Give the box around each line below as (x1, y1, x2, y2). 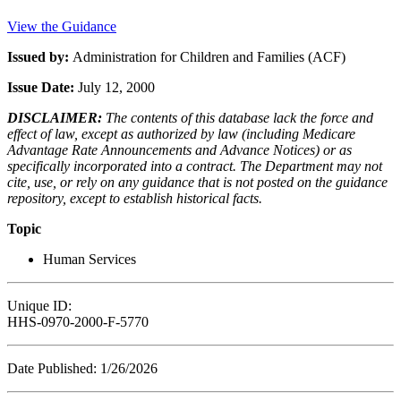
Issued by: (7, 48, 73, 64)
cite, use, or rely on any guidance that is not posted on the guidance (7, 174, 388, 190)
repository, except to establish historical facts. (7, 190, 262, 206)
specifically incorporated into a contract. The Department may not (7, 158, 382, 174)
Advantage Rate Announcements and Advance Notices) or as (7, 141, 352, 158)
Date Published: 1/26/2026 (7, 360, 158, 376)
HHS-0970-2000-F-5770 (7, 313, 149, 329)
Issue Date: (7, 79, 78, 95)
